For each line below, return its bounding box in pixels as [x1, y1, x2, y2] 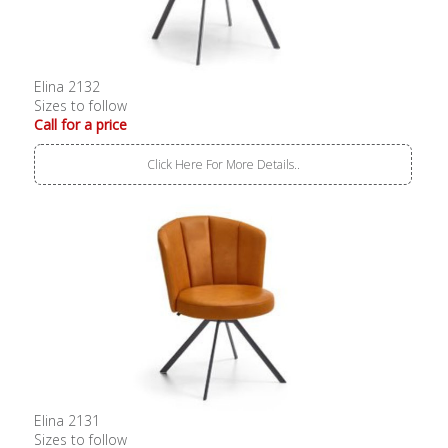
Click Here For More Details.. [146, 156, 300, 174]
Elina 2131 [34, 411, 101, 431]
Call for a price [34, 115, 128, 135]
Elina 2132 [34, 77, 101, 97]
